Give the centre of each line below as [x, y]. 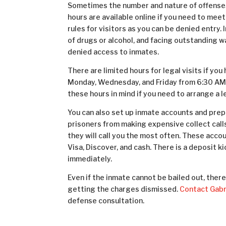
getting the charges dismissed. [123, 189]
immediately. [90, 158]
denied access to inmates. [114, 51]
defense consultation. [106, 200]
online [146, 17]
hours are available [101, 17]
